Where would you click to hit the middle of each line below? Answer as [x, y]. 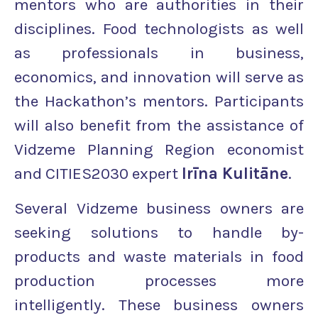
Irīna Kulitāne [235, 174]
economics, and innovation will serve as [159, 77]
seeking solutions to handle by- [159, 232]
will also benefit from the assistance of [159, 126]
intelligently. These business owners [159, 305]
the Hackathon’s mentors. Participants [159, 102]
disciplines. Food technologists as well [159, 29]
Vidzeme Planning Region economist [159, 150]
